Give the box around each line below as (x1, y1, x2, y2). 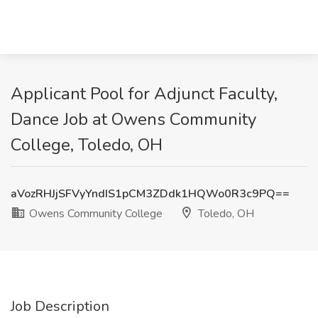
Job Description (11, 297, 109, 316)
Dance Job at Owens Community (11, 108, 256, 131)
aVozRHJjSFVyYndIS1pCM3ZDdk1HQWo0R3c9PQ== (11, 186, 290, 202)
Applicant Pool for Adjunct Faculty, (11, 82, 278, 105)
